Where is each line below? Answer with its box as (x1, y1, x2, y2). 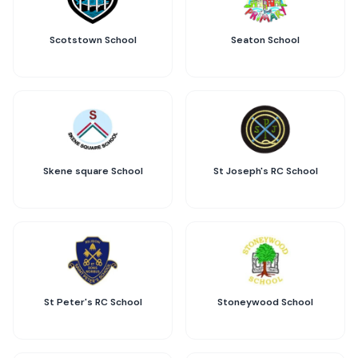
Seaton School (231, 34, 300, 46)
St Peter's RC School (43, 296, 142, 308)
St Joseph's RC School (213, 165, 318, 177)
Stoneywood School (217, 296, 313, 308)
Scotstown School (49, 34, 137, 46)
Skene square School (42, 165, 143, 177)
